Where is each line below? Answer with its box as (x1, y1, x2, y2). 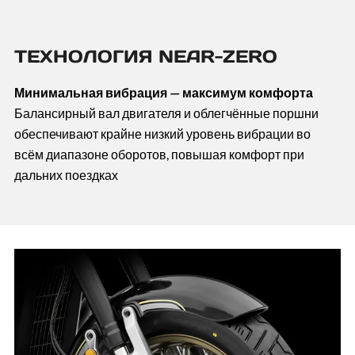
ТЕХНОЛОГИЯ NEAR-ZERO (13, 44, 277, 67)
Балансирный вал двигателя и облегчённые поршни (13, 105, 319, 120)
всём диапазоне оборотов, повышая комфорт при (13, 146, 304, 162)
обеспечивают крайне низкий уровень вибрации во (13, 125, 311, 141)
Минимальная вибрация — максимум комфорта (13, 84, 313, 100)
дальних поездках (13, 166, 118, 182)
